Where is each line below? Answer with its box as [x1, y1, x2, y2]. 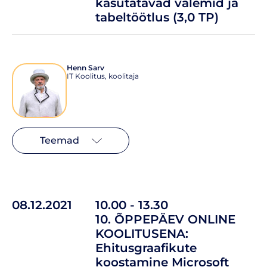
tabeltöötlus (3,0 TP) [95, 10, 219, 24]
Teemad [39, 134, 79, 146]
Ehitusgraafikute [95, 240, 197, 255]
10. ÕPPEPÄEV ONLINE [95, 212, 235, 226]
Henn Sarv [67, 63, 104, 72]
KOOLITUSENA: [95, 226, 188, 241]
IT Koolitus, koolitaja [67, 71, 139, 80]
